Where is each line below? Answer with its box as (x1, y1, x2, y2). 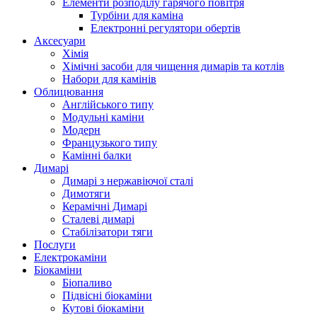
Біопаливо (62, 276, 112, 289)
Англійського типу (62, 98, 154, 110)
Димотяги (62, 187, 110, 200)
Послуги (34, 238, 76, 250)
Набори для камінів (62, 72, 156, 85)
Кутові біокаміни (62, 301, 144, 314)
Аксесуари (34, 34, 86, 47)
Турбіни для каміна (91, 8, 183, 21)
